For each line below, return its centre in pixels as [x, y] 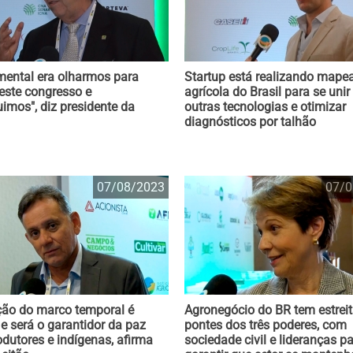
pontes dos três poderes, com [266, 325]
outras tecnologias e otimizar [265, 107]
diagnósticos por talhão [250, 122]
